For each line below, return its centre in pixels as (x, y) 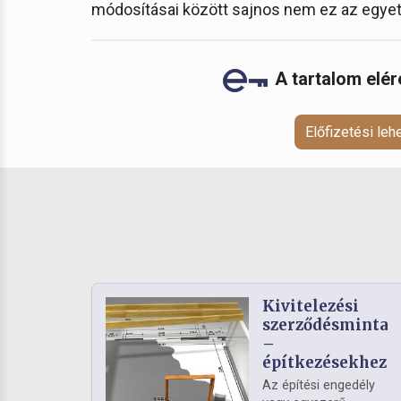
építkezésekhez (324, 363)
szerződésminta (325, 325)
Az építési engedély (319, 386)
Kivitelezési (311, 307)
